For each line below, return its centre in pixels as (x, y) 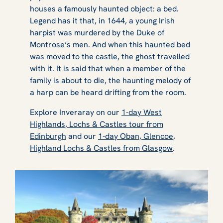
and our (82, 136)
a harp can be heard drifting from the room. (110, 92)
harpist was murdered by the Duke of (97, 32)
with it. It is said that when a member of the (108, 68)
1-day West (142, 112)
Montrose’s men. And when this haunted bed (110, 44)
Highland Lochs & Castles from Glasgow (101, 148)
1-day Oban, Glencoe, (137, 136)
